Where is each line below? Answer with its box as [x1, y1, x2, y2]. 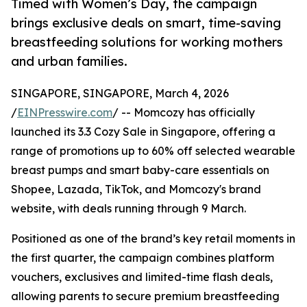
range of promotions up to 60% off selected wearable [11, 144, 295, 158]
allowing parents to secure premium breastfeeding [11, 289, 280, 304]
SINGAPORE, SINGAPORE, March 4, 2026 [11, 86, 229, 101]
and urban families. [11, 53, 127, 69]
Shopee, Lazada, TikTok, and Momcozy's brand [11, 182, 261, 197]
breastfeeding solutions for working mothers [11, 34, 283, 50]
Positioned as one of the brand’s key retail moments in [11, 232, 295, 246]
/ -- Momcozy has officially [112, 106, 255, 120]
